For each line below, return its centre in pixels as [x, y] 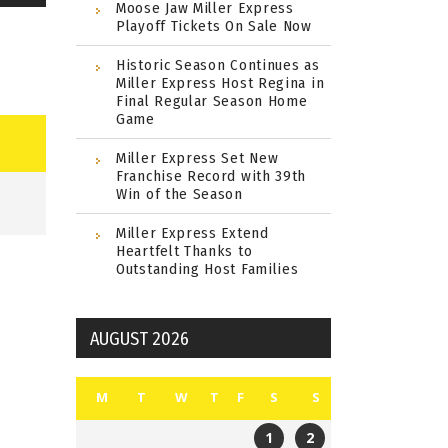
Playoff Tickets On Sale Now [214, 25]
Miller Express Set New [197, 157]
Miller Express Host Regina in [220, 82]
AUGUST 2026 [139, 338]
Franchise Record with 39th [211, 175]
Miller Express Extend [192, 232]
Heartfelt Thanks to [184, 250]
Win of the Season [179, 193]
